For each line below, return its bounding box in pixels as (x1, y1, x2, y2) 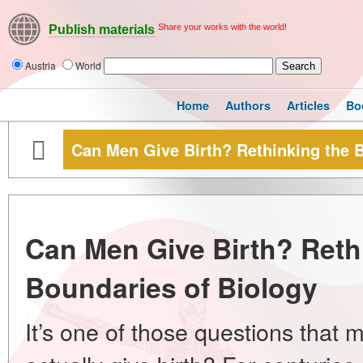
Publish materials (49, 23, 155, 37)
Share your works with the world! (158, 22, 287, 32)
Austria (25, 58, 58, 72)
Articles (287, 97, 330, 113)
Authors (225, 97, 271, 113)
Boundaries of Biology (25, 267, 318, 306)
